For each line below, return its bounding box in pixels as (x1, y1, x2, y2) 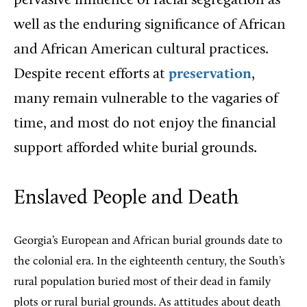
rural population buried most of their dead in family (14, 276, 271, 288)
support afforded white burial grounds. (14, 141, 260, 156)
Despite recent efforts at (14, 67, 169, 82)
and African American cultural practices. (14, 42, 269, 57)
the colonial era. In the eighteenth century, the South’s (14, 256, 285, 267)
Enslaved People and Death (14, 188, 243, 208)
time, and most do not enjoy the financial (14, 116, 276, 131)
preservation (169, 67, 251, 82)
